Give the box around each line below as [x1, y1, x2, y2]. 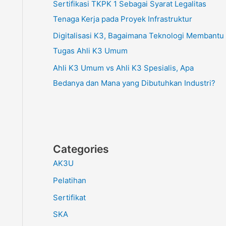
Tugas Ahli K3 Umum [52, 46, 128, 56]
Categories [52, 143, 109, 156]
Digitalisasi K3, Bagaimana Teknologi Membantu [52, 31, 224, 41]
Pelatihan [52, 175, 86, 185]
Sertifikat [52, 192, 86, 202]
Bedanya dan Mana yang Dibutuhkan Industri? [52, 78, 215, 88]
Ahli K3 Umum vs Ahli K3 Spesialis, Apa [52, 63, 194, 73]
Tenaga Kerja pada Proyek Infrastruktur [52, 14, 192, 24]
